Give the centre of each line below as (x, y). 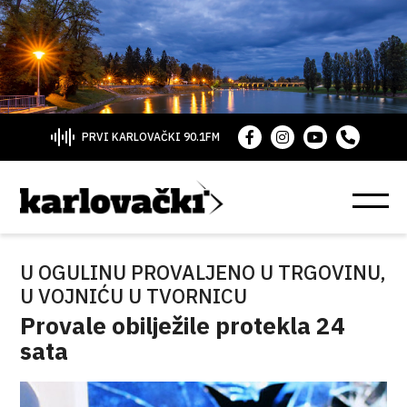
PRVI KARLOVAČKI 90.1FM (150, 137)
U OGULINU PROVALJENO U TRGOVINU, (203, 272)
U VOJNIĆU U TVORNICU (134, 296)
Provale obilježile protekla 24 (183, 325)
